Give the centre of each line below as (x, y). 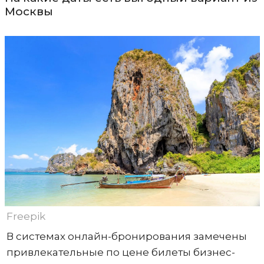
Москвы (29, 12)
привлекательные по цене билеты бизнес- (121, 252)
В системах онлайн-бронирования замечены (126, 236)
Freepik (26, 216)
